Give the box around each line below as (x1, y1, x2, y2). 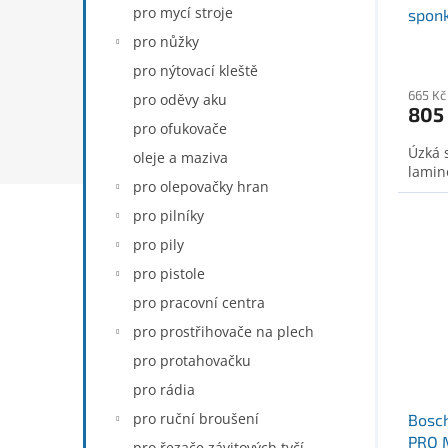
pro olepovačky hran (133, 177, 269, 196)
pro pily (133, 235, 184, 254)
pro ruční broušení (133, 409, 259, 428)
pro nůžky (133, 32, 199, 51)
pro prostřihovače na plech (133, 322, 314, 341)
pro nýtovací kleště (133, 61, 258, 80)
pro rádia (133, 380, 195, 399)
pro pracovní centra (133, 293, 265, 312)
